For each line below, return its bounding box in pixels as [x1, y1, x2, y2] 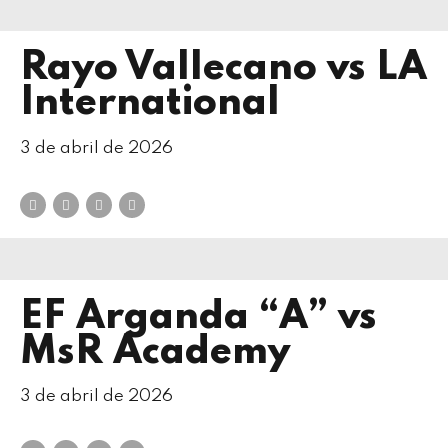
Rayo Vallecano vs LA [20, 49, 427, 89]
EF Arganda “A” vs [20, 297, 377, 337]
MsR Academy [20, 332, 290, 372]
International [20, 84, 280, 124]
